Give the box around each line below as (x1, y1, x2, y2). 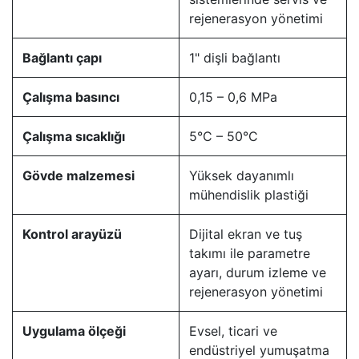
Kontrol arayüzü (22, 226, 122, 243)
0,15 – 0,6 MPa (189, 89, 277, 106)
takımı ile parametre (189, 245, 310, 262)
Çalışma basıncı (22, 89, 119, 106)
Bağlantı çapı (22, 50, 102, 67)
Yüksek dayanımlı (189, 167, 294, 184)
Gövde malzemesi (22, 167, 135, 184)
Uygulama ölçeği (22, 323, 126, 340)
